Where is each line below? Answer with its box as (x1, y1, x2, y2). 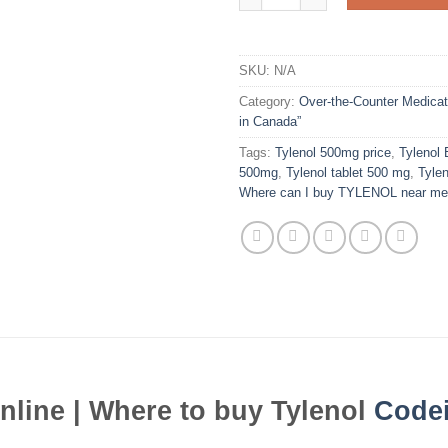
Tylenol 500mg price (275, 145, 391, 161)
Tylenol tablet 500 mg (286, 165, 410, 181)
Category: (239, 94, 299, 110)
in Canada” (239, 114, 301, 130)
